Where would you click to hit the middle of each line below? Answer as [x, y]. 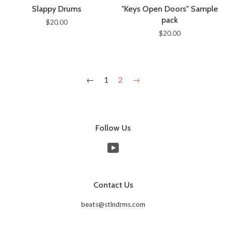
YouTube [133, 147]
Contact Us [113, 185]
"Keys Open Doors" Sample [169, 9]
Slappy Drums [56, 9]
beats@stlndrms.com [113, 204]
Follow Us [113, 128]
